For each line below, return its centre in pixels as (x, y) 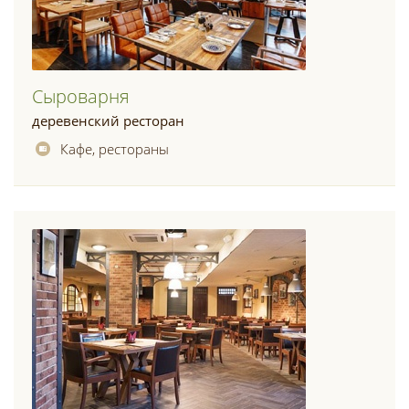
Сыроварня (81, 96)
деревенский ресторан (108, 121)
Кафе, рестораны (115, 149)
